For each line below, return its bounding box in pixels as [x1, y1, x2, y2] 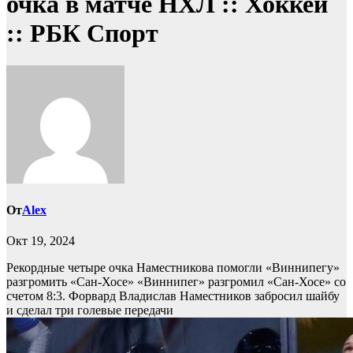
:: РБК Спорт [6, 19, 158, 48]
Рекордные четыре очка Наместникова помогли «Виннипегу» [6, 261, 340, 275]
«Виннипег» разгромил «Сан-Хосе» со [137, 275, 346, 289]
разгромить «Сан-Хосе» [6, 275, 137, 289]
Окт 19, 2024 [6, 234, 75, 248]
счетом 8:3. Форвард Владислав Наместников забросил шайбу [6, 289, 340, 303]
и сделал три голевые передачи [6, 303, 173, 318]
